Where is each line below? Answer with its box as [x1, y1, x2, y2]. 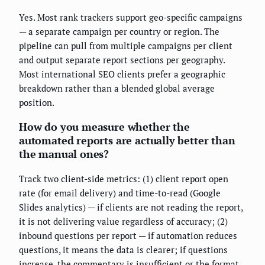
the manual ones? [19, 147, 109, 161]
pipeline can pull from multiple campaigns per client [19, 40, 232, 52]
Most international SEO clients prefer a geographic [19, 68, 225, 80]
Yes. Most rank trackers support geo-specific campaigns [19, 11, 243, 24]
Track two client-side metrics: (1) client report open [19, 173, 228, 185]
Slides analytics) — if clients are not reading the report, [19, 201, 243, 214]
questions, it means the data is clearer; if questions [19, 244, 228, 256]
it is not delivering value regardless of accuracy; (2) [19, 215, 228, 228]
